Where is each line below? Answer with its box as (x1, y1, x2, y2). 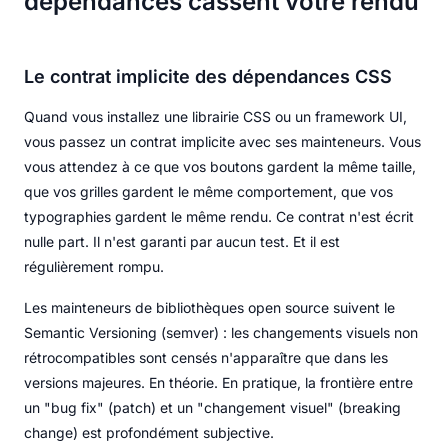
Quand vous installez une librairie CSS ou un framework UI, (24, 107, 407, 125)
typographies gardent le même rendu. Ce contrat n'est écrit (24, 207, 414, 225)
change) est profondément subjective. (24, 423, 274, 441)
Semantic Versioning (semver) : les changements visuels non (24, 323, 418, 341)
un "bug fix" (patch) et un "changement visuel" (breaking (24, 398, 401, 416)
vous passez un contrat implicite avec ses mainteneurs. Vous (24, 132, 421, 150)
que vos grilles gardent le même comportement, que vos (24, 182, 393, 200)
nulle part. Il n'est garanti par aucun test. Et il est (24, 232, 340, 250)
